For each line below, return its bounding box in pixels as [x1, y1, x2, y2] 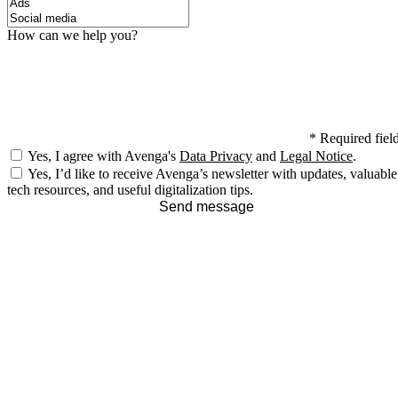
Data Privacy [179, 148, 252, 164]
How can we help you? [7, 28, 138, 44]
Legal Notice [280, 148, 353, 164]
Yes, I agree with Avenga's [28, 148, 179, 164]
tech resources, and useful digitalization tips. [7, 182, 253, 198]
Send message [158, 199, 254, 215]
